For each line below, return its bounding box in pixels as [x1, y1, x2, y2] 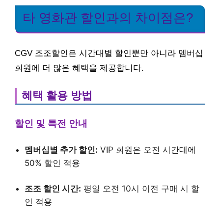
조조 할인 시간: [25, 184, 81, 193]
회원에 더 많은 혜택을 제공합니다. [15, 63, 144, 73]
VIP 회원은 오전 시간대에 [98, 144, 196, 155]
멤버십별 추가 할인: [25, 144, 98, 155]
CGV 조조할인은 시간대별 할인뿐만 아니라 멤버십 [15, 48, 203, 58]
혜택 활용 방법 [22, 89, 92, 102]
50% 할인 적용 [25, 158, 80, 168]
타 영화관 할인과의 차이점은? [23, 11, 193, 25]
